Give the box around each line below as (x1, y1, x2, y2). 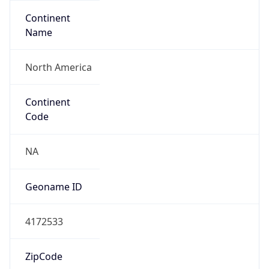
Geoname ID (25, 180, 82, 193)
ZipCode (25, 250, 62, 264)
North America (25, 60, 92, 74)
